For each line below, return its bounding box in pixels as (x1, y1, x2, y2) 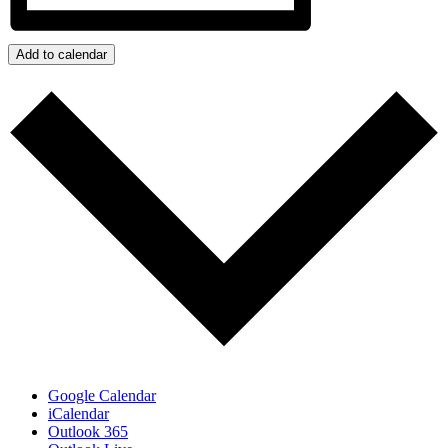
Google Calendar (48, 387, 156, 405)
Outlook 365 (48, 423, 128, 441)
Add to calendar (16, 46, 107, 62)
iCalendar (48, 405, 109, 423)
